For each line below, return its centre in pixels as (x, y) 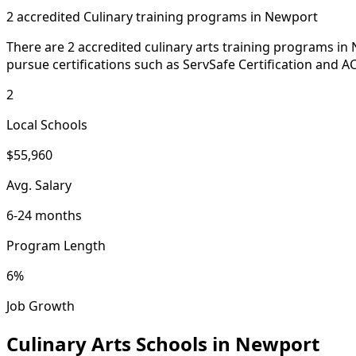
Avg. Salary (39, 185)
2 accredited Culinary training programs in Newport (162, 16)
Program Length (56, 245)
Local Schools (47, 124)
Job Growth (41, 306)
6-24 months (44, 215)
